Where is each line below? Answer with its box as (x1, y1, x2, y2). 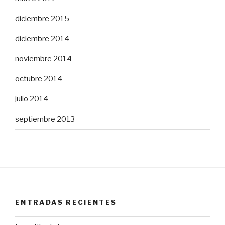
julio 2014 (15, 94, 48, 104)
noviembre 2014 (15, 54, 72, 64)
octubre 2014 (15, 74, 62, 84)
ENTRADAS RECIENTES (15, 198, 117, 206)
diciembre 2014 (15, 34, 69, 44)
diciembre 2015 (15, 14, 69, 24)
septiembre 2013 (15, 115, 75, 124)
